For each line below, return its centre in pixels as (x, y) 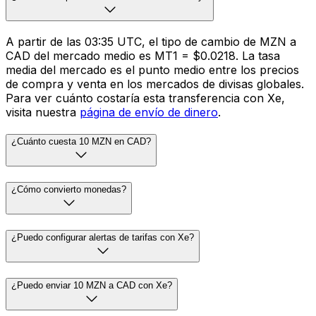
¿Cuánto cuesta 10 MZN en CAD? (81, 142)
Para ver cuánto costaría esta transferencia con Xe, (145, 98)
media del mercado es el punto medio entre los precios (152, 69)
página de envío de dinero (149, 112)
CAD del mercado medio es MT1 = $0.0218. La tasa (143, 55)
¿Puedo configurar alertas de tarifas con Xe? (103, 237)
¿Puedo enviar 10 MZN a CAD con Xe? (92, 285)
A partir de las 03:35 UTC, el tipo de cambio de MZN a (151, 41)
